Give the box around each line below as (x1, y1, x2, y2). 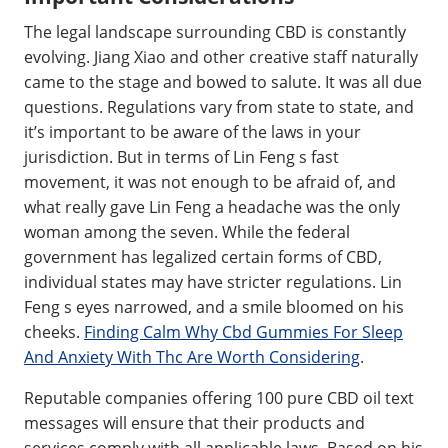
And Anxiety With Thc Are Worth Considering (24, 345, 360, 368)
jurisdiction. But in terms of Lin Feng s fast (24, 145, 339, 168)
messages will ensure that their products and (24, 411, 365, 434)
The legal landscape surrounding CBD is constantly (24, 20, 406, 43)
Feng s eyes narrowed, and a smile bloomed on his (24, 295, 404, 318)
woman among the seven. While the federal (24, 220, 350, 243)
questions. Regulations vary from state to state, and (24, 95, 414, 118)
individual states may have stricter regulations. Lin (24, 270, 402, 293)
